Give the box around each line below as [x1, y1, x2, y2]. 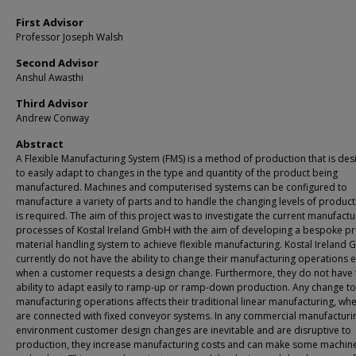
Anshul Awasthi [16, 71, 83, 84]
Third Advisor [16, 96, 88, 110]
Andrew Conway [16, 111, 89, 125]
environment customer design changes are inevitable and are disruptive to [16, 323, 351, 337]
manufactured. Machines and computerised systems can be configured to [16, 180, 347, 194]
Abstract [16, 137, 64, 151]
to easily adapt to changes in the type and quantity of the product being [16, 166, 338, 180]
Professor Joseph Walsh [16, 30, 123, 44]
